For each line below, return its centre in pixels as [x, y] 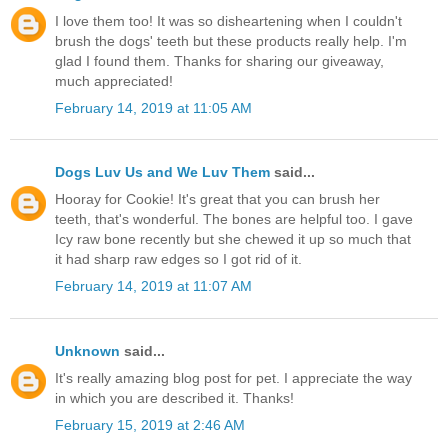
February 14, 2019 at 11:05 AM [153, 107]
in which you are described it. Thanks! [174, 397]
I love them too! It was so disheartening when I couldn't [228, 20]
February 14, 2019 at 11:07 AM [153, 286]
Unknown [87, 350]
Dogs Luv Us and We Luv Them [162, 171]
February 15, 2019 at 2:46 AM [150, 424]
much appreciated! [114, 80]
